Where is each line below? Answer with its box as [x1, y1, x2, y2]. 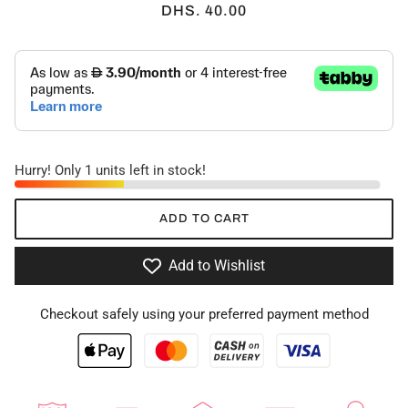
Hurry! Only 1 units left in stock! [15, 162, 206, 179]
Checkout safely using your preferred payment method [39, 306, 369, 323]
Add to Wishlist [168, 257, 265, 275]
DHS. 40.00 [161, 3, 247, 19]
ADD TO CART [158, 212, 250, 226]
